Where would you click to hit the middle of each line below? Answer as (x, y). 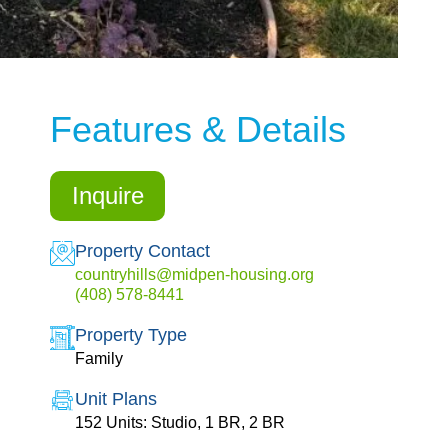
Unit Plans (115, 399)
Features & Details (197, 129)
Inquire (107, 195)
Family (98, 359)
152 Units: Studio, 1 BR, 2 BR (179, 423)
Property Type (130, 335)
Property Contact (142, 251)
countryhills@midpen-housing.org (194, 275)
